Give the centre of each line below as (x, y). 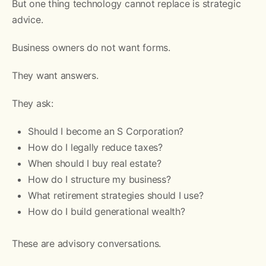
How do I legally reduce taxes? (95, 147)
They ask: (33, 103)
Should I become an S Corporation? (106, 131)
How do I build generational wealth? (107, 211)
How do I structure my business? (99, 179)
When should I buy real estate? (95, 163)
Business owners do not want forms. (91, 47)
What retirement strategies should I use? (116, 195)
